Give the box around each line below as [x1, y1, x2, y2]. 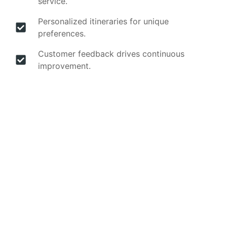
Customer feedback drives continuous [37, 49, 184, 59]
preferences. [37, 28, 86, 39]
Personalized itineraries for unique [37, 16, 169, 26]
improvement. [37, 61, 91, 71]
